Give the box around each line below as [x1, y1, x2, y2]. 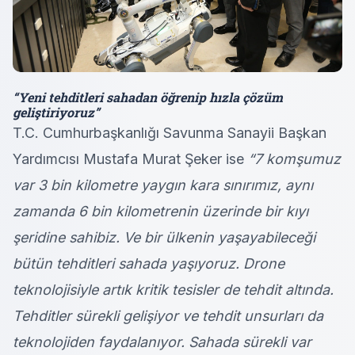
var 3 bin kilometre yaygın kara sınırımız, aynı [13, 177, 313, 194]
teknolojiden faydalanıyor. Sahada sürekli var [13, 334, 311, 351]
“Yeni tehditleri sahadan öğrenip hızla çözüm [13, 89, 283, 106]
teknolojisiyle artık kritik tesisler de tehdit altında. [13, 281, 334, 299]
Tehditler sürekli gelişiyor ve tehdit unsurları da [13, 307, 323, 325]
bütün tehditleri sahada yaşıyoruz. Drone [13, 255, 284, 273]
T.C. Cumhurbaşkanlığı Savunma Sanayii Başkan [13, 124, 326, 142]
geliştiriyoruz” [13, 104, 100, 121]
